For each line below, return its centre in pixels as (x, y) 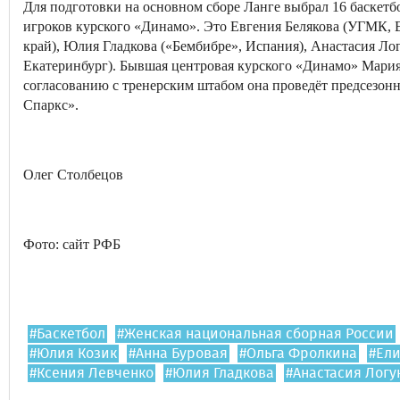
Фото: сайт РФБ (72, 244)
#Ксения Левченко (92, 373)
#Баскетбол (67, 334)
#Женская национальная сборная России (255, 334)
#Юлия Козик (73, 354)
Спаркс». (51, 105)
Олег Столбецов (73, 175)
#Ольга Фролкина (298, 354)
